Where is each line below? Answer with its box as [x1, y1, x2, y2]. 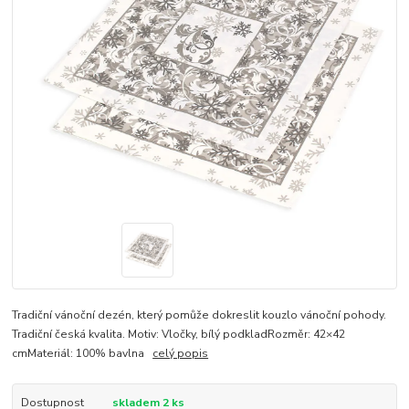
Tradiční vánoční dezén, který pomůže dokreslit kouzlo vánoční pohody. [12, 307, 387, 322]
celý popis [152, 345, 209, 361]
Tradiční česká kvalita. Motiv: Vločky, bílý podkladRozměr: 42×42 [12, 326, 346, 341]
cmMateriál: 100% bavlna [12, 345, 153, 361]
